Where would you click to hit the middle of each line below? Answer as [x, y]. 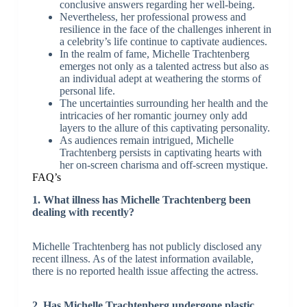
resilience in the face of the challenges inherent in [165, 29]
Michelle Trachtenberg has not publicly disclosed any [147, 246]
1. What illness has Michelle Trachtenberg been [141, 199]
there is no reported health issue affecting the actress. [145, 271]
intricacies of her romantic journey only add [153, 115]
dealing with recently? [83, 212]
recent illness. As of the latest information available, [143, 258]
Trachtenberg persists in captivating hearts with [160, 152]
